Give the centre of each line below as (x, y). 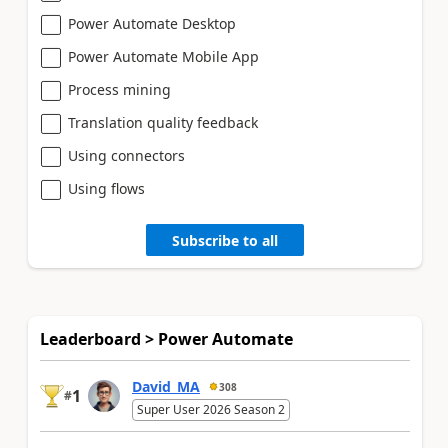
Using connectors (126, 155)
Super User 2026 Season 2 (211, 409)
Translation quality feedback (163, 122)
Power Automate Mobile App (163, 56)
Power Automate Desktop (152, 23)
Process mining (119, 89)
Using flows (106, 188)
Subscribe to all (225, 240)
